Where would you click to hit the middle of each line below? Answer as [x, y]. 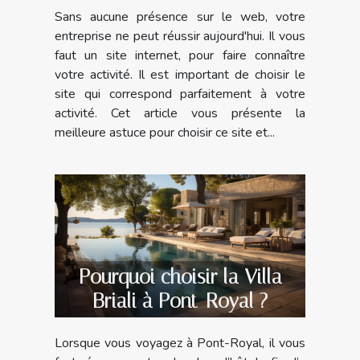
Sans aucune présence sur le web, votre [180, 16]
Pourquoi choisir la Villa [180, 277]
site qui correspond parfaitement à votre [180, 94]
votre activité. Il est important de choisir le [180, 74]
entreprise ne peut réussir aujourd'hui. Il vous [180, 36]
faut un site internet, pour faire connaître [180, 55]
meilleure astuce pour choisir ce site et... [165, 132]
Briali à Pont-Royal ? [180, 301]
